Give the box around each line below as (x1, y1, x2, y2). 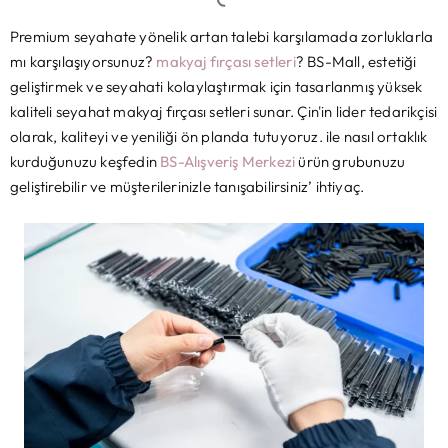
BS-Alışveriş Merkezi (160, 152, 296, 171)
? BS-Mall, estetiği (295, 52, 417, 71)
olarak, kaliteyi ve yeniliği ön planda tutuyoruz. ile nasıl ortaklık (10, 127, 428, 146)
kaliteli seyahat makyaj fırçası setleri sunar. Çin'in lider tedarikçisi (10, 102, 438, 121)
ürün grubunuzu (295, 152, 406, 171)
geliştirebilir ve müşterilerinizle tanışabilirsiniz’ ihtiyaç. (10, 177, 365, 196)
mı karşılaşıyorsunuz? (10, 52, 157, 71)
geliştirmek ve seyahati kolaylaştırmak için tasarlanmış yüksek (10, 77, 423, 96)
